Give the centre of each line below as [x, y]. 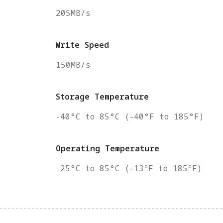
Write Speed [83, 45]
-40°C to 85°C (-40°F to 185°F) [130, 117]
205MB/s [73, 13]
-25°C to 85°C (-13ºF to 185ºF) [129, 168]
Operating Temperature [108, 149]
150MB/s [73, 65]
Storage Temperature [103, 97]
